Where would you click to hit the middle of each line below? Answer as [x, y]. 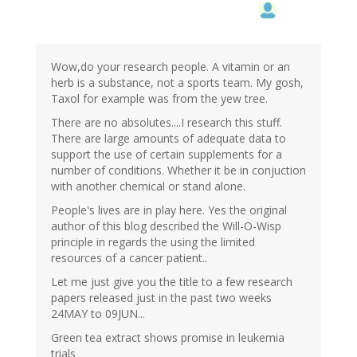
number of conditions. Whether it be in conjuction [178, 171]
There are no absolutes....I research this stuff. [167, 123]
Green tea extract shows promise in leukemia [168, 338]
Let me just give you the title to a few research [172, 282]
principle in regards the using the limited [153, 242]
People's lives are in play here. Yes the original [169, 210]
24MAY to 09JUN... [98, 314]
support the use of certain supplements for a [167, 155]
